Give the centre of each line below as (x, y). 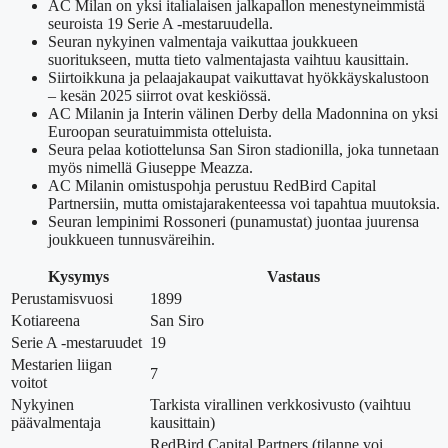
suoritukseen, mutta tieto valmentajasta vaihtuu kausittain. (228, 60)
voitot (29, 383)
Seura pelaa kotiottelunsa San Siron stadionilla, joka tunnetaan (243, 150)
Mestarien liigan (61, 365)
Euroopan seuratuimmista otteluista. (160, 132)
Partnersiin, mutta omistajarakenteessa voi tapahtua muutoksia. (244, 204)
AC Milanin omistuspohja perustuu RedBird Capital (212, 186)
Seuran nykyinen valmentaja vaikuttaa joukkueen (203, 42)
